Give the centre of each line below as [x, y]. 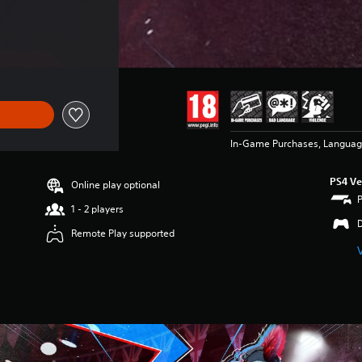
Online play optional [116, 184]
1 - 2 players [98, 208]
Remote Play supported [123, 233]
